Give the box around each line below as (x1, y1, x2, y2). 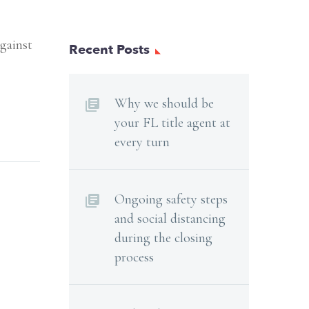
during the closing (114, 230, 212, 246)
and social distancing (114, 210, 226, 227)
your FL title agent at (114, 114, 230, 131)
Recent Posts (69, 41, 150, 59)
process (114, 249, 154, 266)
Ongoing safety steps (114, 191, 228, 208)
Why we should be (114, 95, 214, 112)
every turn (114, 134, 170, 150)
